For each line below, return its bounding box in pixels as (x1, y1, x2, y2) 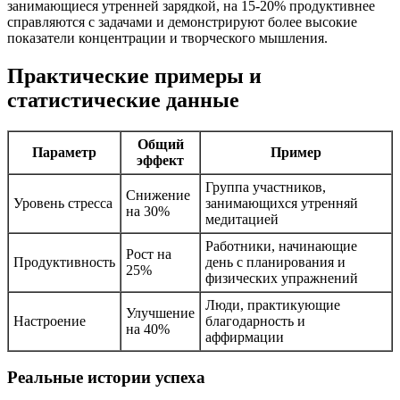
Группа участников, (205, 179, 326, 195)
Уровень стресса (13, 195, 112, 211)
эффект (137, 152, 184, 168)
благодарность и (205, 312, 305, 329)
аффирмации (205, 329, 284, 345)
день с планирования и (205, 254, 346, 270)
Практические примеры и (7, 63, 262, 87)
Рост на (126, 246, 171, 262)
